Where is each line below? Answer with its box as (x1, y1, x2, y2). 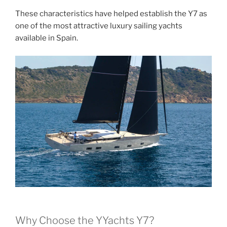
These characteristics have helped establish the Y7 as (15, 9, 207, 19)
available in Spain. (15, 33, 78, 43)
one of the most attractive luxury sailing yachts (15, 21, 182, 31)
